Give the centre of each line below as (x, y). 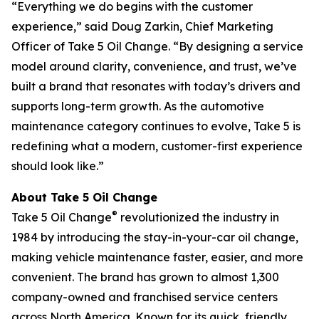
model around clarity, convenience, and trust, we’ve (154, 66)
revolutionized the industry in (198, 217)
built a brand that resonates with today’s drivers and (156, 86)
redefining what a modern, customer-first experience (157, 146)
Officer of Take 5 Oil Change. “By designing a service (157, 46)
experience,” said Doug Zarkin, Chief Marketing (142, 26)
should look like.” (58, 166)
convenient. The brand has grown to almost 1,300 (145, 277)
